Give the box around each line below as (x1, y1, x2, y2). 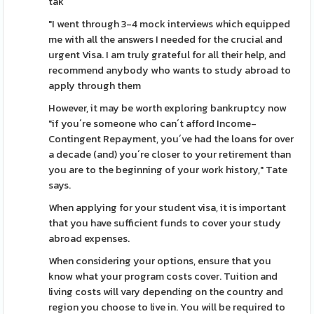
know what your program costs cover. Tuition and (48, 268, 278, 284)
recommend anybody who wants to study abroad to (48, 62, 292, 78)
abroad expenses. (48, 231, 130, 246)
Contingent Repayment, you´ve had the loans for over (48, 131, 294, 146)
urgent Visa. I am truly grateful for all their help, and (48, 47, 287, 62)
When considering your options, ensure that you (48, 253, 272, 268)
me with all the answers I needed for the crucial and (48, 32, 283, 47)
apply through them (48, 78, 142, 93)
